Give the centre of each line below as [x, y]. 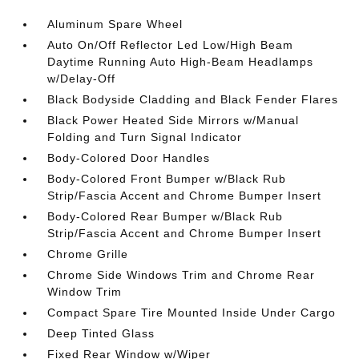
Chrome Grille [88, 254]
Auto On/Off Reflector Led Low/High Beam [171, 44]
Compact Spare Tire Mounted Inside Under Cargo [192, 312]
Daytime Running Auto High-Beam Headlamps [181, 61]
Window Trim [85, 291]
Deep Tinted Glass [101, 333]
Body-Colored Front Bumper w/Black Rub [167, 178]
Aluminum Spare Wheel [115, 24]
